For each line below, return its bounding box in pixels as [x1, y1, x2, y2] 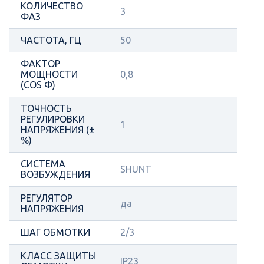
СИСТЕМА [21, 159, 65, 169]
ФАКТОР [21, 58, 60, 69]
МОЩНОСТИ [21, 69, 78, 80]
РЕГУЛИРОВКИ [21, 114, 85, 124]
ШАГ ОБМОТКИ [21, 227, 90, 237]
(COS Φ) [21, 80, 55, 90]
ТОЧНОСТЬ [21, 103, 72, 114]
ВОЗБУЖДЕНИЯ [21, 169, 90, 180]
